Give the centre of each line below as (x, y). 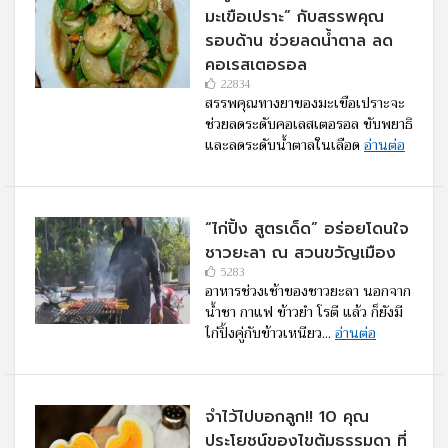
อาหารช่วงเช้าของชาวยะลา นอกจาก (308, 291)
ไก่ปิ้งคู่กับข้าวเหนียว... (270, 333)
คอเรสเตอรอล (256, 65)
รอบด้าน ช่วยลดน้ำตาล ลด (299, 41)
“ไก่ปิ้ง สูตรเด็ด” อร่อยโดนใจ (307, 229)
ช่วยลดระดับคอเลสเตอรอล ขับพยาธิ (309, 124)
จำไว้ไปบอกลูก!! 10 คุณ (287, 417)
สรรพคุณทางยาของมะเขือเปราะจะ (305, 103)
